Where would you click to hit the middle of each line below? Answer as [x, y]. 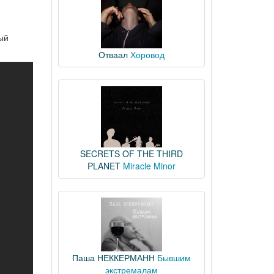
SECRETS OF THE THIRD [131, 154]
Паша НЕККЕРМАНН [113, 257]
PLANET [104, 166]
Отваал [113, 54]
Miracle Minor [149, 166]
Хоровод [147, 54]
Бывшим [174, 257]
